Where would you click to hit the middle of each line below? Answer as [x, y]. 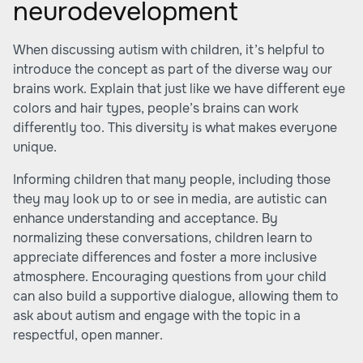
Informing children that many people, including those [172, 179]
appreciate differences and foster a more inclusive [165, 257]
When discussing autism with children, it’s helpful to [169, 50]
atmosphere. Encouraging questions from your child [170, 277]
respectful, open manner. [88, 335]
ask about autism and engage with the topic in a [157, 316]
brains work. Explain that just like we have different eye [179, 89]
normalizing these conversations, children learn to [163, 238]
